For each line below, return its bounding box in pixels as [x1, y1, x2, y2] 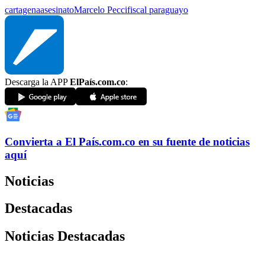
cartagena [5, 4, 40, 15]
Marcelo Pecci [74, 4, 127, 15]
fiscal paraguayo [127, 4, 188, 15]
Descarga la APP [5, 76, 70, 87]
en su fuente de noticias [138, 135, 250, 148]
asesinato [40, 4, 74, 15]
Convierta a [5, 135, 62, 148]
